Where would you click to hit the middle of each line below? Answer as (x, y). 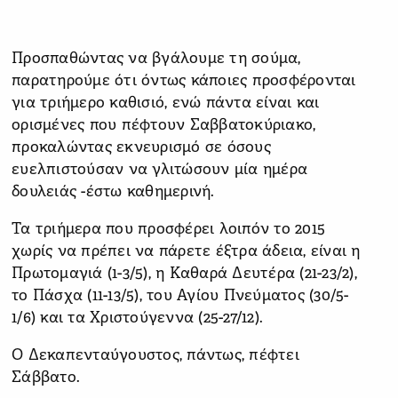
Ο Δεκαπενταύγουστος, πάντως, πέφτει (155, 355)
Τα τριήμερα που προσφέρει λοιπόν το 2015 (168, 229)
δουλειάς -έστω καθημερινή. (113, 192)
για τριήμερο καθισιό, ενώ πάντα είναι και (166, 103)
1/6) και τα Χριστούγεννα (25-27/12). (137, 318)
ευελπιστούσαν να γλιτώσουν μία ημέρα (159, 170)
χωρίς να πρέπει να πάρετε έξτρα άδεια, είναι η (186, 251)
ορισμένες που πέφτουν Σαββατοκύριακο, (164, 125)
